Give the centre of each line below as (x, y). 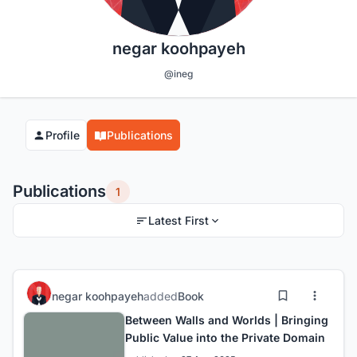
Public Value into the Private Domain (225, 338)
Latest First (178, 221)
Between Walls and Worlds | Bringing (227, 320)
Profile (63, 135)
